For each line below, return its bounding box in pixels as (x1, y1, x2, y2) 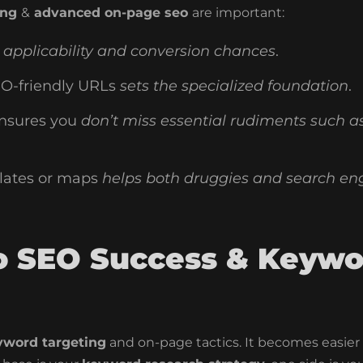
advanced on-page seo (30, 5, 192, 21)
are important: (192, 5, 284, 21)
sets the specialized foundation (116, 77, 348, 96)
